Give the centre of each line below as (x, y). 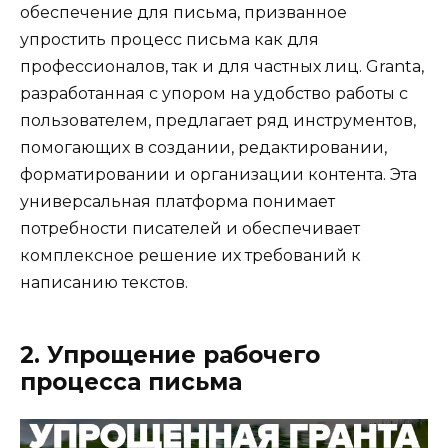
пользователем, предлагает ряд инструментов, (218, 120)
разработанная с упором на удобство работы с (214, 93)
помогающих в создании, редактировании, (203, 147)
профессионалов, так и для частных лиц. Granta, (222, 66)
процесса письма (131, 382)
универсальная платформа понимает (177, 201)
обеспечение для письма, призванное (183, 12)
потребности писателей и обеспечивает (190, 228)
